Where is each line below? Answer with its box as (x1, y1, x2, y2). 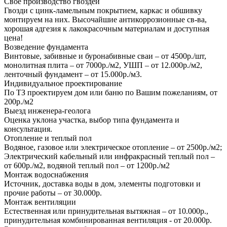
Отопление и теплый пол (4, 133, 92, 142)
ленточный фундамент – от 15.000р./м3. (4, 69, 142, 79)
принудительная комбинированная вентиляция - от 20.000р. (4, 215, 212, 224)
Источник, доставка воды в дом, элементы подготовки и (4, 179, 201, 188)
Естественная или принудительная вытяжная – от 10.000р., (4, 206, 208, 215)
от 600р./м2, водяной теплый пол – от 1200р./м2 (4, 161, 170, 170)
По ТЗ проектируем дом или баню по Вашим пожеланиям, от (4, 88, 217, 97)
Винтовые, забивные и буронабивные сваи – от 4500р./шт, (4, 51, 206, 60)
